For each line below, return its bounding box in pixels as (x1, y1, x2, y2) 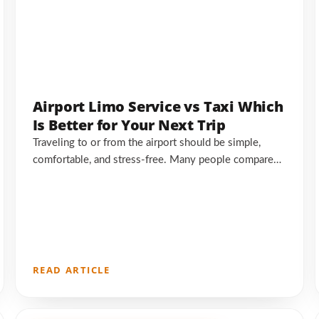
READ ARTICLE (32, 263, 110, 276)
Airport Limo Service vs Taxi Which (32, 97, 283, 117)
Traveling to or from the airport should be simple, (32, 137, 261, 149)
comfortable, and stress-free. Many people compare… (32, 155, 281, 166)
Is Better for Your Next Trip (32, 115, 226, 135)
